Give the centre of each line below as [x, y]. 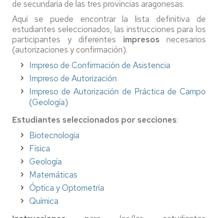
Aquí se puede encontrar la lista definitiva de [109, 19]
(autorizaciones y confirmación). [70, 49]
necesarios [182, 39]
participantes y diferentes [68, 39]
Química [44, 201]
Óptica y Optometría [67, 188]
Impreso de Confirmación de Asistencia [100, 65]
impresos [141, 39]
